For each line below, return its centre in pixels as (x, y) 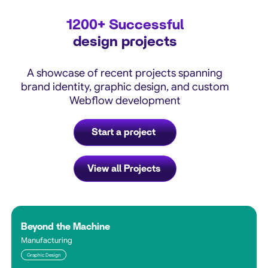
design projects (125, 42)
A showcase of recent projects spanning (125, 73)
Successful (144, 25)
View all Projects (124, 168)
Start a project (124, 133)
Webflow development (125, 100)
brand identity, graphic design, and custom (125, 86)
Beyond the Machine (66, 226)
